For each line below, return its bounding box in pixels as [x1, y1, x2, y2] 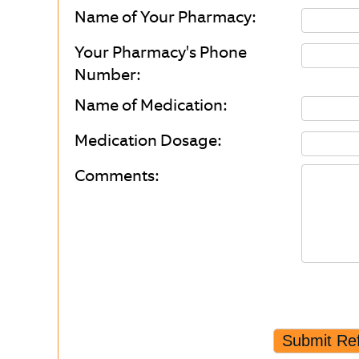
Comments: [75, 165, 159, 186]
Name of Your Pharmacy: [75, 6, 256, 27]
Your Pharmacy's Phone [75, 42, 247, 63]
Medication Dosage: [75, 130, 221, 151]
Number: [75, 64, 140, 85]
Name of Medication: [75, 95, 227, 115]
